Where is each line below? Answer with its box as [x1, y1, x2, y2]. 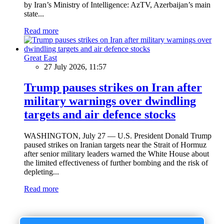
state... [24, 9, 44, 18]
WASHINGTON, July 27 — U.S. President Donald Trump [24, 131, 211, 140]
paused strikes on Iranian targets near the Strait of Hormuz [24, 140, 206, 149]
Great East [24, 53, 57, 62]
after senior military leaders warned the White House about [24, 149, 209, 158]
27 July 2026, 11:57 [44, 62, 106, 71]
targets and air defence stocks [24, 108, 175, 121]
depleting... [24, 167, 59, 176]
